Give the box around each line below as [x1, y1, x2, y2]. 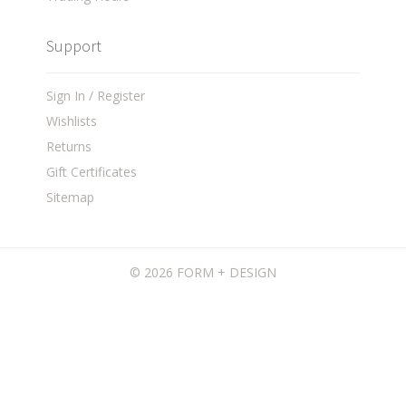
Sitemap [46, 188, 95, 207]
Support [46, 35, 102, 57]
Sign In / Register [46, 87, 146, 105]
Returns [46, 138, 92, 156]
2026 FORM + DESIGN [144, 264, 276, 282]
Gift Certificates [46, 163, 138, 181]
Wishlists [46, 112, 98, 130]
